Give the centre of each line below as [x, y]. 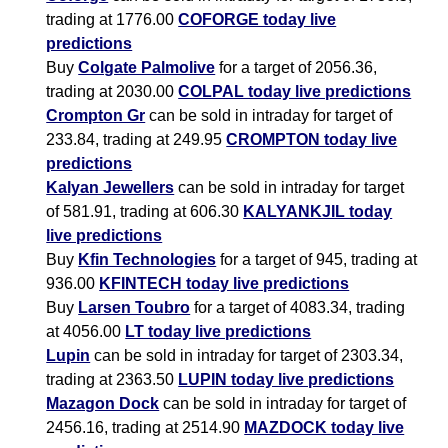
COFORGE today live [257, 20]
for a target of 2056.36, [296, 68]
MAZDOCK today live [324, 428]
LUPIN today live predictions [286, 380]
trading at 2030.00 [112, 92]
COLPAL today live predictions [295, 92]
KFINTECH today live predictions [224, 284]
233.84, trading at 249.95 [136, 140]
